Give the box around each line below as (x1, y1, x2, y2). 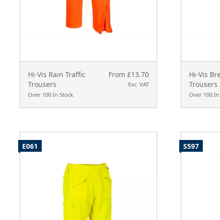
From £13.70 (108, 69, 149, 79)
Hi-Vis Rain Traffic (28, 69, 85, 79)
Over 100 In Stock (28, 90, 73, 98)
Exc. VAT (128, 80, 149, 88)
